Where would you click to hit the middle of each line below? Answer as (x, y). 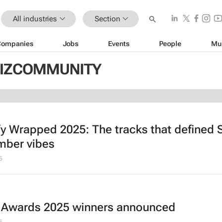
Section (108, 19)
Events (119, 43)
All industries (35, 19)
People (170, 43)
